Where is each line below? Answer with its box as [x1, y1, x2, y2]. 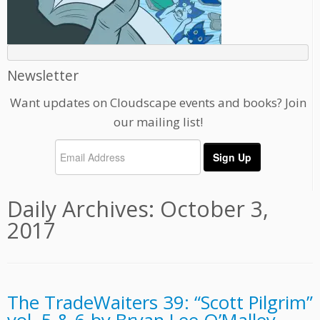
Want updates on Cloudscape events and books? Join [9, 94, 306, 111]
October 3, [160, 194, 269, 224]
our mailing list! [113, 114, 203, 131]
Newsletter [7, 66, 79, 86]
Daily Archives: [7, 194, 160, 224]
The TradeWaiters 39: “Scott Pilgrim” [7, 290, 313, 316]
